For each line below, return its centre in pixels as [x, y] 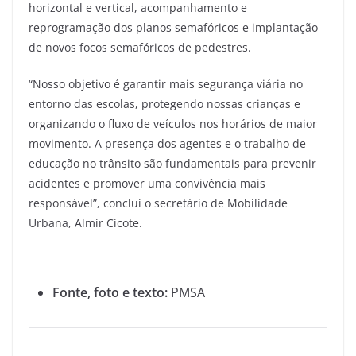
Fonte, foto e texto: [110, 292]
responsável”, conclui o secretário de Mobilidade [158, 203]
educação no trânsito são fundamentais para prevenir [172, 163]
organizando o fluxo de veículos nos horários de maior [173, 123]
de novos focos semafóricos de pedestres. [140, 47]
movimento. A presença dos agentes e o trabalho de [167, 143]
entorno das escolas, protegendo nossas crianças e [164, 103]
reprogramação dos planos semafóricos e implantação [173, 27]
